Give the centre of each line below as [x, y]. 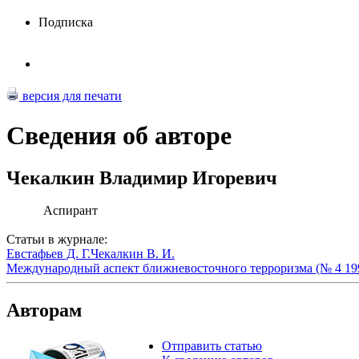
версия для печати [71, 96]
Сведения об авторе [119, 135]
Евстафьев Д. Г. [48, 254]
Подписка [66, 22]
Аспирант [71, 211]
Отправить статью [212, 345]
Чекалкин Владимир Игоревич [142, 178]
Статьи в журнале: [57, 240]
